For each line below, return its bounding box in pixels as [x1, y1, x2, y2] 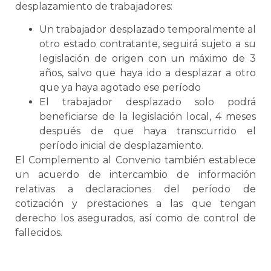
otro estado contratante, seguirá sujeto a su [39, 38, 256, 50]
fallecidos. [15, 227, 62, 239]
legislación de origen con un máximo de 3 [39, 53, 256, 65]
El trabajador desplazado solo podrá [39, 96, 256, 108]
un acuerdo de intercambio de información [15, 169, 256, 181]
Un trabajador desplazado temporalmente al [39, 24, 256, 36]
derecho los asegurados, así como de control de [15, 212, 256, 224]
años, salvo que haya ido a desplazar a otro [39, 67, 256, 79]
